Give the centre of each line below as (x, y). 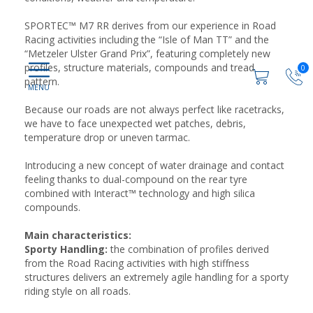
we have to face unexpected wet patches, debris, (135, 123)
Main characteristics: (78, 235)
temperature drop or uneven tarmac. (107, 137)
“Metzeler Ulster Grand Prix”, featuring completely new (147, 53)
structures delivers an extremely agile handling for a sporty (156, 277)
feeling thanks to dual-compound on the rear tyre (136, 179)
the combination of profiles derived (188, 249)
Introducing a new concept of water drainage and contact (154, 165)
